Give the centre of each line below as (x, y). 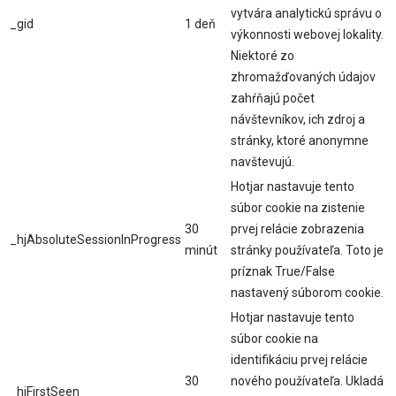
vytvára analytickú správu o (306, 14)
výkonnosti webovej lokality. (307, 35)
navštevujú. (263, 162)
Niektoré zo (263, 56)
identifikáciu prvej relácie (299, 360)
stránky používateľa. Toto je (307, 251)
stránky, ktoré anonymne (300, 141)
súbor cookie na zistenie (298, 208)
